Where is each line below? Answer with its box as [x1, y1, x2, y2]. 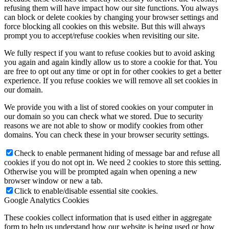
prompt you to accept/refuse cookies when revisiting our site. [4, 31, 199, 40]
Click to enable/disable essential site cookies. [14, 186, 158, 195]
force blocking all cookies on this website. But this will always [4, 21, 205, 31]
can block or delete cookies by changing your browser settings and [4, 12, 218, 21]
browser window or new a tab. [4, 176, 103, 185]
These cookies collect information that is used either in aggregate [4, 213, 212, 222]
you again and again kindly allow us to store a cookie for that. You [4, 57, 217, 66]
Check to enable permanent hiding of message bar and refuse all [14, 148, 220, 157]
